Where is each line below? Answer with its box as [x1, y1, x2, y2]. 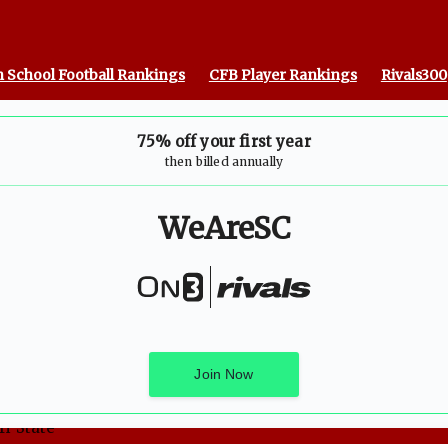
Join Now [194, 366, 254, 382]
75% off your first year [137, 132, 311, 151]
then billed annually [165, 154, 283, 169]
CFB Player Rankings [208, 66, 357, 84]
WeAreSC [157, 209, 291, 247]
